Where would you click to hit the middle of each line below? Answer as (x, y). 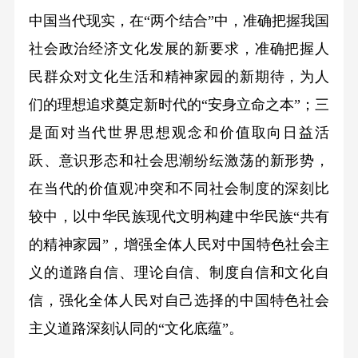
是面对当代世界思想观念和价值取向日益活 (179, 132)
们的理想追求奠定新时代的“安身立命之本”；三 (179, 104)
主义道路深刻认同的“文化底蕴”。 (135, 328)
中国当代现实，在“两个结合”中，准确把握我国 (179, 20)
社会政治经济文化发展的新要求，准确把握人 (179, 48)
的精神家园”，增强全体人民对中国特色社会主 (179, 244)
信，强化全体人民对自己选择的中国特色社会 (179, 300)
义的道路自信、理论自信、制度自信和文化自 (179, 272)
